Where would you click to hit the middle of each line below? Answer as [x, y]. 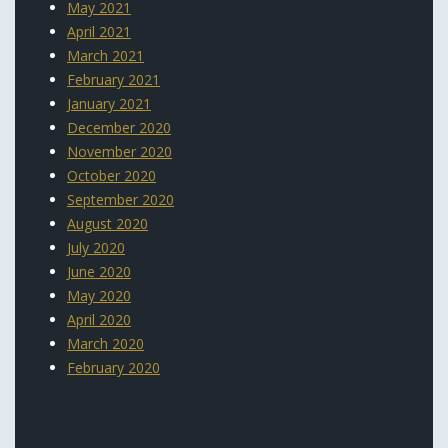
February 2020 [113, 367]
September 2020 [120, 199]
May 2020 [99, 295]
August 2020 [107, 223]
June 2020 [99, 271]
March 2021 [105, 55]
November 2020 [119, 151]
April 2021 [99, 31]
